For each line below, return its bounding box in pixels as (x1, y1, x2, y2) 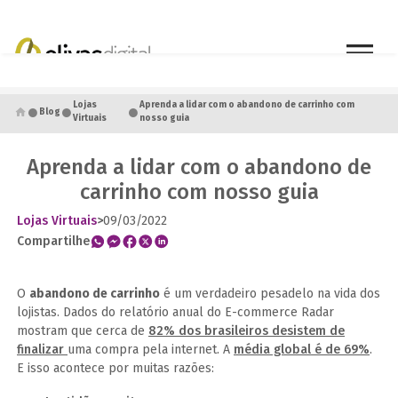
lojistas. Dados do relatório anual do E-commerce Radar (17, 305, 334, 320)
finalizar (17, 342, 68, 357)
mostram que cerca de (17, 323, 148, 338)
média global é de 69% (234, 342, 370, 357)
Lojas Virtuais (17, 213, 97, 228)
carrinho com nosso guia (79, 179, 319, 204)
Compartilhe (17, 233, 90, 249)
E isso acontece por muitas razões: (17, 361, 214, 376)
